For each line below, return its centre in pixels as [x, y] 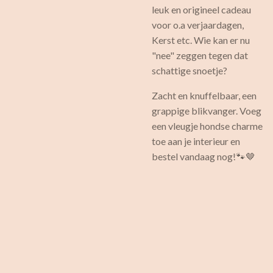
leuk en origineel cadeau [201, 9]
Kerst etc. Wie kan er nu [201, 40]
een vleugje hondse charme [207, 126]
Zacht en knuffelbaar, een [204, 95]
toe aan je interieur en [196, 141]
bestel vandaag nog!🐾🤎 [204, 156]
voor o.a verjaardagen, [198, 25]
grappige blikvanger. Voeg [207, 111]
